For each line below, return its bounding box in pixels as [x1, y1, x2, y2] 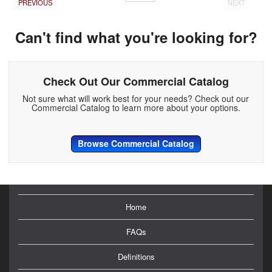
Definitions [117, 250, 155, 262]
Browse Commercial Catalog [77, 137, 194, 149]
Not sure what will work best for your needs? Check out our [22, 92, 250, 104]
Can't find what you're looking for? [15, 27, 257, 48]
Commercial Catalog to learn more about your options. [31, 101, 240, 114]
